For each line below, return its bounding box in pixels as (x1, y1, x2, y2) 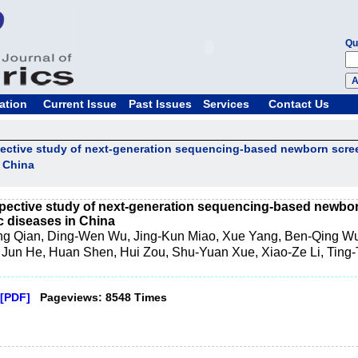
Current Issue (42, 97, 117, 110)
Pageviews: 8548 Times (34, 291, 167, 304)
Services (202, 97, 249, 110)
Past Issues (128, 97, 192, 110)
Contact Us (268, 97, 329, 110)
